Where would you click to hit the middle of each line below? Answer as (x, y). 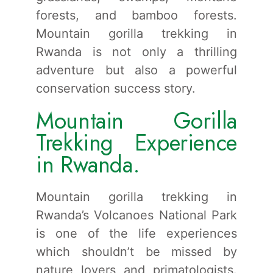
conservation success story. (116, 88)
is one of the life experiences (136, 233)
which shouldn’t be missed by (136, 251)
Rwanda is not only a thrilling (136, 51)
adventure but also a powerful (136, 70)
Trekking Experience (136, 142)
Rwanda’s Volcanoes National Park (136, 215)
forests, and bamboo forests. (136, 15)
